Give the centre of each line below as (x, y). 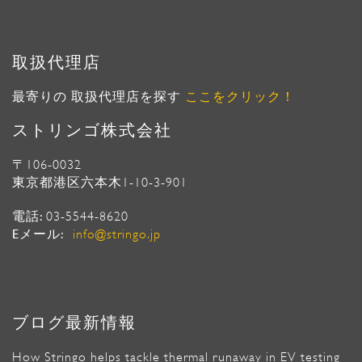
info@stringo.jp (117, 235)
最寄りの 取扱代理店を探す (99, 97)
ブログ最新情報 (74, 323)
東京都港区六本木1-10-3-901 (100, 183)
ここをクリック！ (240, 97)
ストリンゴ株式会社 (92, 131)
